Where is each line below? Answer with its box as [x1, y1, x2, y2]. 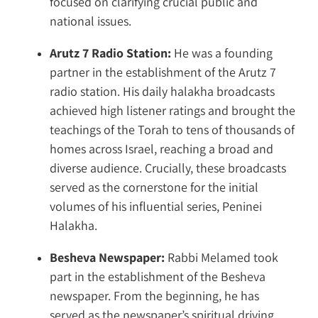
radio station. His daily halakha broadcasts [50, 82, 275, 99]
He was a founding [171, 44, 273, 61]
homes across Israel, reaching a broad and [50, 140, 273, 157]
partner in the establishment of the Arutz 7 [50, 63, 276, 80]
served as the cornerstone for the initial [50, 178, 258, 195]
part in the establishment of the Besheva [50, 268, 265, 285]
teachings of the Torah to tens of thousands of [50, 121, 295, 138]
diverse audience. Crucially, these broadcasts [50, 159, 286, 176]
